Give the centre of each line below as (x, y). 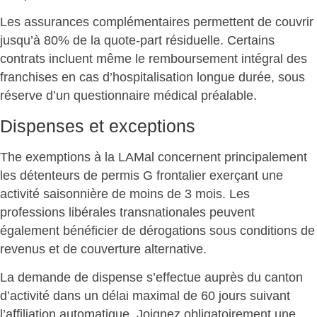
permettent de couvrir (253, 22)
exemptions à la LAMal (90, 157)
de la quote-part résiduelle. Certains (172, 41)
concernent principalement (231, 157)
